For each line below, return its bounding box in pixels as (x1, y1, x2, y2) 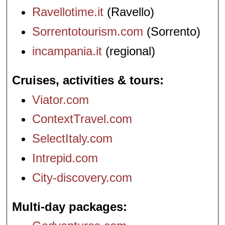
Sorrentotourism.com (32, 24, 144, 38)
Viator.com (32, 92, 89, 106)
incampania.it (32, 44, 102, 58)
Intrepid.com (32, 151, 98, 165)
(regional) (102, 44, 156, 58)
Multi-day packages (12, 199, 124, 213)
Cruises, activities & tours (12, 73, 160, 87)
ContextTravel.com (32, 112, 133, 126)
